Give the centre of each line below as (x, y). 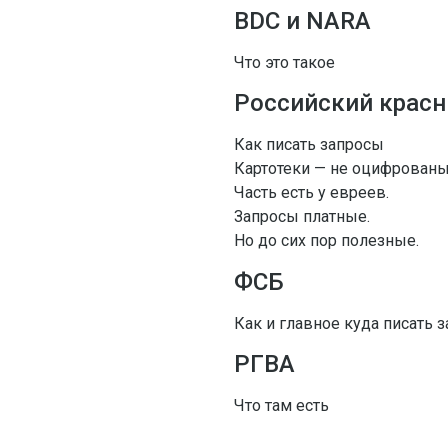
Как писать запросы (308, 145)
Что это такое (284, 62)
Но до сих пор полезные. (326, 241)
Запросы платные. (301, 217)
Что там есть (281, 406)
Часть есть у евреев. (311, 193)
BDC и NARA (302, 20)
